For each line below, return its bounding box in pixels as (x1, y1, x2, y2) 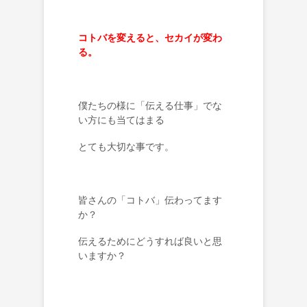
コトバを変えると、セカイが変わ (78, 32, 222, 43)
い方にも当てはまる (78, 114, 164, 125)
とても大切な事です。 (78, 140, 174, 152)
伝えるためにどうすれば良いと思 (78, 235, 222, 247)
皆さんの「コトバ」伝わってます (78, 194, 222, 206)
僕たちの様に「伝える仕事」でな (78, 99, 222, 111)
